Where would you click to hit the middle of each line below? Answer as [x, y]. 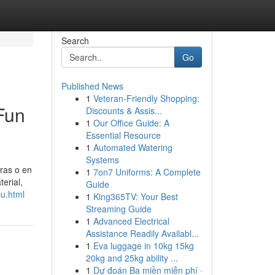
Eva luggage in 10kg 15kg [143, 246]
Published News [92, 86]
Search [75, 41]
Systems [102, 160]
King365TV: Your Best [135, 196]
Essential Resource [123, 135]
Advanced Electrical [131, 221]
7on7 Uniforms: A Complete [147, 172]
